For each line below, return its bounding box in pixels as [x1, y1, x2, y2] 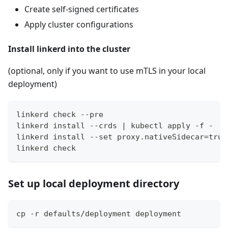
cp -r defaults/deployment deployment [16, 209, 181, 219]
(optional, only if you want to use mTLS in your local [8, 65, 206, 77]
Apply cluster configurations [24, 19, 133, 31]
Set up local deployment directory [8, 177, 179, 191]
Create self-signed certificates [24, 4, 139, 15]
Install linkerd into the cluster [8, 43, 130, 55]
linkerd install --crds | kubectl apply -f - [16, 121, 213, 131]
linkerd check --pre [16, 110, 103, 120]
